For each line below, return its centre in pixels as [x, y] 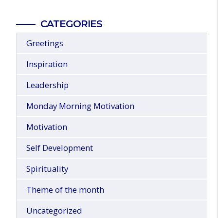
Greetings [45, 43]
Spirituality [47, 169]
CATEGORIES [71, 24]
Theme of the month [65, 190]
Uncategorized [54, 211]
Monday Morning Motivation [80, 106]
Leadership [47, 85]
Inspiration [47, 64]
